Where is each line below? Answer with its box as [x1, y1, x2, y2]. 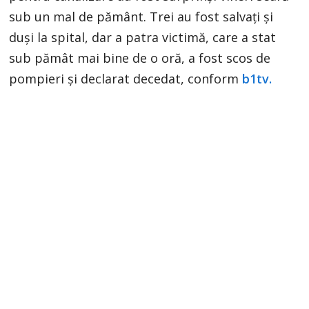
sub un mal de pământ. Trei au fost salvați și [9, 8, 274, 25]
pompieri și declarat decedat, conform [9, 70, 243, 87]
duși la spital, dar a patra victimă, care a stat [9, 28, 277, 46]
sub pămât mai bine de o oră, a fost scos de [9, 49, 271, 66]
